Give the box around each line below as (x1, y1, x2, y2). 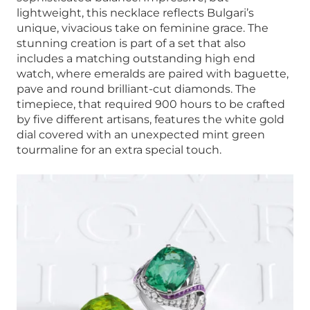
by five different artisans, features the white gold (17, 112, 284, 126)
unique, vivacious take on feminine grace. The (17, 21, 268, 35)
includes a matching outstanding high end (17, 51, 255, 65)
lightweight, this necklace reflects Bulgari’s (17, 6, 254, 19)
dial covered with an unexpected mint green (17, 127, 265, 141)
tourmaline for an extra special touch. (17, 143, 221, 156)
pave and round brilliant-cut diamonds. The (17, 82, 256, 95)
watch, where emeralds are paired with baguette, (17, 66, 289, 80)
